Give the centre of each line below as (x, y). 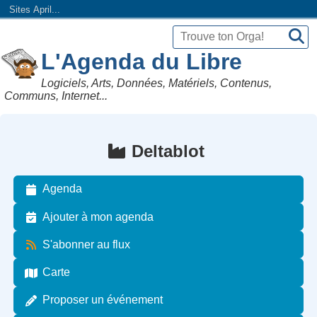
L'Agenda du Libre (142, 61)
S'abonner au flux (87, 244)
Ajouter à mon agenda (98, 217)
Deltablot (168, 151)
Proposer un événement (103, 300)
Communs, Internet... (56, 96)
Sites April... (34, 10)
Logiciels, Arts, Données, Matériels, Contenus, (157, 83)
